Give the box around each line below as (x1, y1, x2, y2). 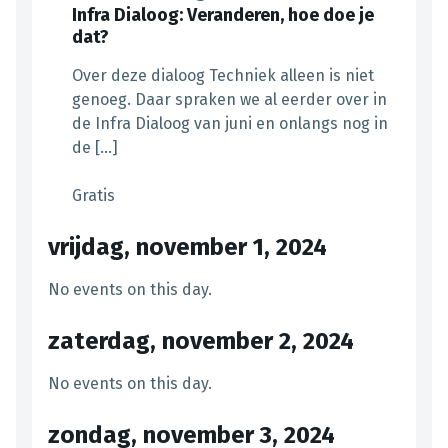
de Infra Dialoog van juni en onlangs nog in (72, 114, 388, 134)
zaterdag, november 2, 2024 (48, 327, 354, 356)
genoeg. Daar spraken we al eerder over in (72, 90, 387, 110)
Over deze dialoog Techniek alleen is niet (72, 66, 374, 86)
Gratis (72, 186, 115, 206)
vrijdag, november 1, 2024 (48, 233, 327, 262)
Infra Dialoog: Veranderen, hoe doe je (72, 4, 374, 27)
